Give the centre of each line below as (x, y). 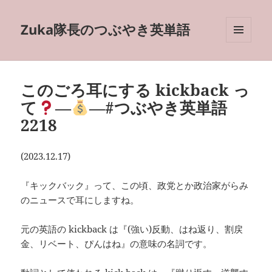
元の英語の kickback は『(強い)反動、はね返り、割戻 (132, 229)
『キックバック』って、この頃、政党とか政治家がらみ (135, 185)
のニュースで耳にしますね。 (80, 200)
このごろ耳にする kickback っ (135, 90)
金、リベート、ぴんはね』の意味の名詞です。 (117, 244)
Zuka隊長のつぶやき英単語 (106, 29)
